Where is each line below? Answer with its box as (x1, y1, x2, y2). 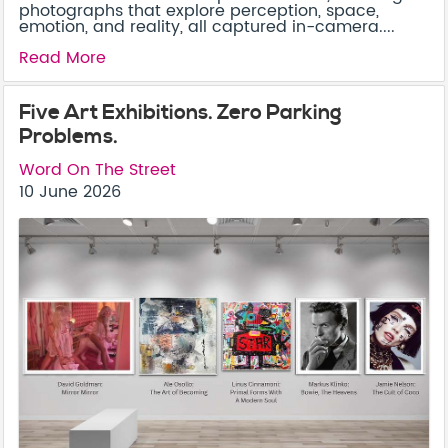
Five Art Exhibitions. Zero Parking (19, 99, 342, 126)
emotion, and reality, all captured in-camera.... (19, 13, 395, 40)
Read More (19, 44, 106, 71)
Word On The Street (19, 156, 176, 183)
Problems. (19, 123, 118, 150)
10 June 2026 (19, 178, 121, 205)
